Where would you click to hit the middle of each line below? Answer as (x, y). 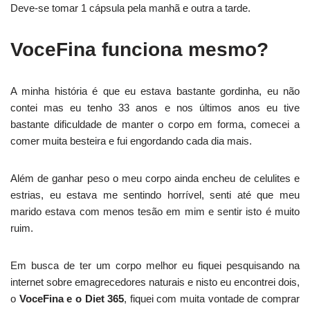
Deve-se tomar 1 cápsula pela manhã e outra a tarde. (130, 8)
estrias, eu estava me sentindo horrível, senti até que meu (155, 195)
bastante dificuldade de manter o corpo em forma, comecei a (155, 125)
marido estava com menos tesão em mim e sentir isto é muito (155, 212)
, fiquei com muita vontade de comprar (212, 299)
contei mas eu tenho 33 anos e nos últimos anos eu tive (155, 108)
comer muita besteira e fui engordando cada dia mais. (131, 141)
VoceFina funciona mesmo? (139, 50)
